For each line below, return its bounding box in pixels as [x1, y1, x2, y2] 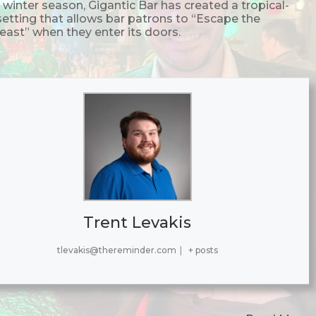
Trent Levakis [83, 212, 192, 232]
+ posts [188, 244, 218, 255]
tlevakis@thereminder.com [57, 244, 177, 255]
